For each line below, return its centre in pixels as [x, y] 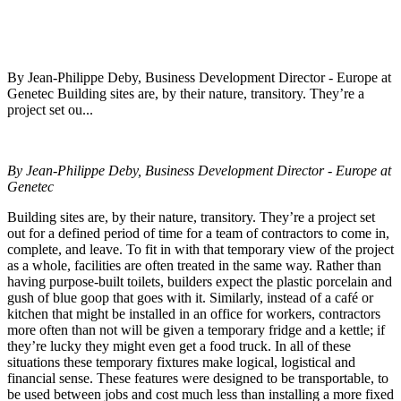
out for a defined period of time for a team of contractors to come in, [198, 234]
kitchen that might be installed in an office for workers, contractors [194, 314]
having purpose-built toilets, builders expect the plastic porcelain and [200, 282]
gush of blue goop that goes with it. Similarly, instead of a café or [190, 298]
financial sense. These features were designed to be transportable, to [198, 379]
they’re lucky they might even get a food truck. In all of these [179, 346]
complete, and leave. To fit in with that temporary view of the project [200, 250]
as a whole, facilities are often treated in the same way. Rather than [194, 266]
